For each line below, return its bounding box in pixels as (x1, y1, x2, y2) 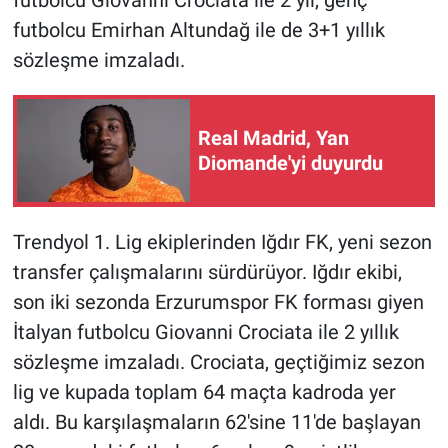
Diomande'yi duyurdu (198, 150, 383, 175)
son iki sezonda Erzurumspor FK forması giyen (12, 289, 424, 314)
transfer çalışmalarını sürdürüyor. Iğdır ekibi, (12, 259, 402, 284)
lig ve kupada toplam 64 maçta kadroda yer (12, 379, 396, 404)
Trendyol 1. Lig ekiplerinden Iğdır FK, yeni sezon (12, 229, 432, 254)
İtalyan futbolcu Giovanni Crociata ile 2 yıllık (12, 319, 399, 344)
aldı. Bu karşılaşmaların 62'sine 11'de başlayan (12, 409, 421, 434)
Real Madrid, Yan (198, 125, 349, 150)
